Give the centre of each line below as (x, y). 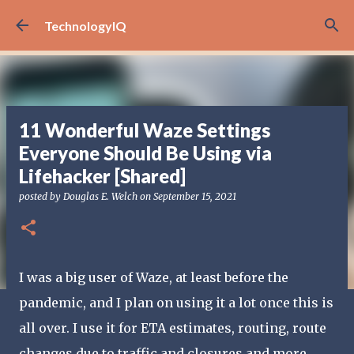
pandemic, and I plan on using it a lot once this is (176, 303)
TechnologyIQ (85, 25)
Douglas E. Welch (100, 196)
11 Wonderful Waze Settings (145, 130)
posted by (41, 196)
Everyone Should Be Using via (145, 153)
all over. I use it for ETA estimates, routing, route (173, 328)
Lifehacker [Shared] (102, 176)
